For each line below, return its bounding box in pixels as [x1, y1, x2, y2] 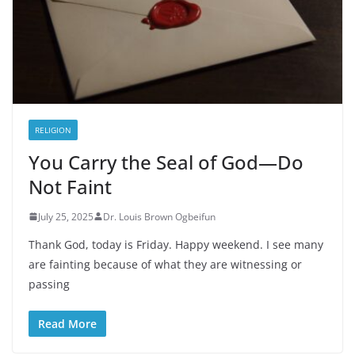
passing [29, 276, 70, 292]
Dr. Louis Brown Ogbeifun [103, 209, 216, 223]
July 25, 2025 [38, 209, 94, 223]
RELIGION [35, 124, 71, 136]
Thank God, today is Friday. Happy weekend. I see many [29, 236, 323, 252]
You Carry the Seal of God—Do [29, 148, 303, 175]
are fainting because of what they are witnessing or [29, 256, 302, 272]
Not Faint [29, 173, 112, 200]
